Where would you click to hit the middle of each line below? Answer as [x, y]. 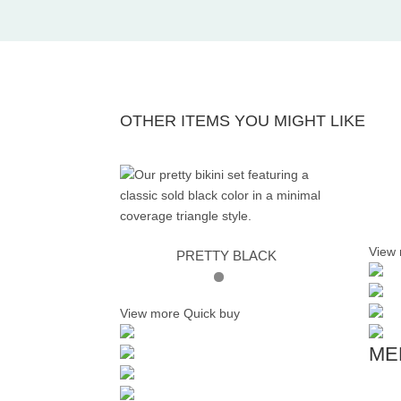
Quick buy [212, 313]
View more [150, 313]
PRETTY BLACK [226, 256]
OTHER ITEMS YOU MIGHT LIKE [243, 121]
